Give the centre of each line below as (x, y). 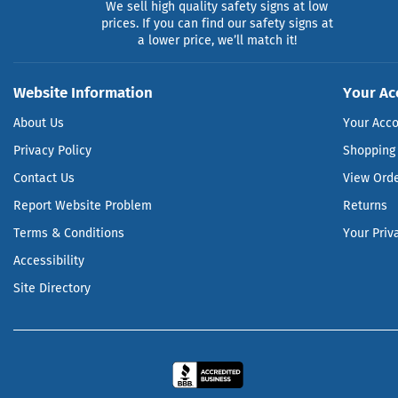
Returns (365, 205)
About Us (39, 123)
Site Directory (52, 288)
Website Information (83, 92)
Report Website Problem (83, 205)
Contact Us (44, 178)
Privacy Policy (52, 150)
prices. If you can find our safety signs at (217, 23)
